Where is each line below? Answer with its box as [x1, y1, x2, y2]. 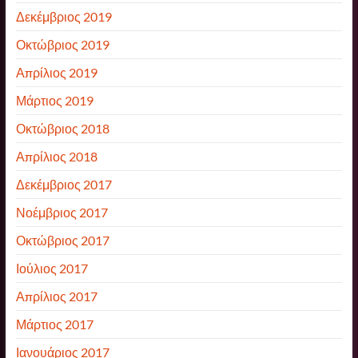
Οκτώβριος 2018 [15, 120, 109, 136]
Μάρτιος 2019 [15, 92, 93, 108]
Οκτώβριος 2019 [15, 36, 109, 52]
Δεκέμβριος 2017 [15, 176, 112, 192]
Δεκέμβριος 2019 [15, 8, 112, 24]
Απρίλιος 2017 [15, 288, 97, 304]
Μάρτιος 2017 [15, 316, 93, 332]
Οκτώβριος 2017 [15, 232, 109, 248]
